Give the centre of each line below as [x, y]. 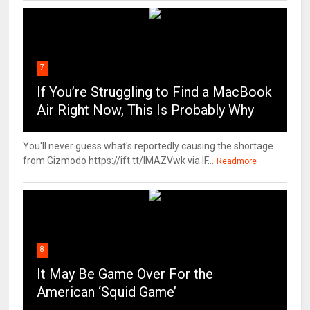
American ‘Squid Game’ [107, 292]
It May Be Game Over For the [125, 274]
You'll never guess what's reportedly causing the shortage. [149, 146]
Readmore [237, 162]
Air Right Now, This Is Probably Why [146, 110]
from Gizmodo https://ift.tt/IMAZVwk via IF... [119, 161]
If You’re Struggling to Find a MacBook [155, 92]
